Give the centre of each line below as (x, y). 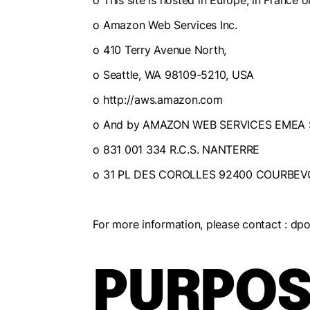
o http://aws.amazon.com (158, 100)
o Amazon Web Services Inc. (165, 25)
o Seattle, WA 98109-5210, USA (174, 75)
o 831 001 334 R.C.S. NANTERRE (176, 149)
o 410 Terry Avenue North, (160, 50)
